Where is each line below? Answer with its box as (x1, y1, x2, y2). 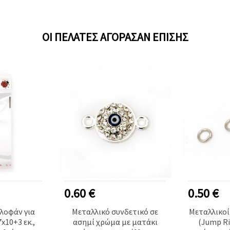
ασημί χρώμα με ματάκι (72, 216, 158, 227)
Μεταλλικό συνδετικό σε (72, 206, 158, 217)
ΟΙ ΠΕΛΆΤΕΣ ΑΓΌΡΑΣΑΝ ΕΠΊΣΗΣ (42, 29, 188, 44)
